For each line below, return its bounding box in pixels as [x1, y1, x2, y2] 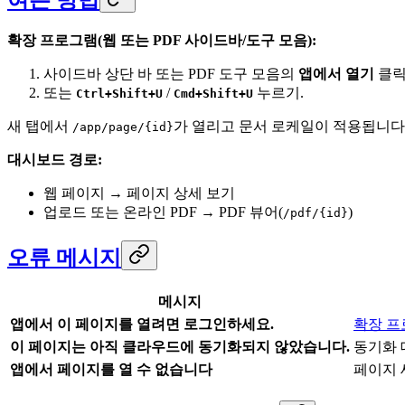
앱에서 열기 [298, 66, 374, 82]
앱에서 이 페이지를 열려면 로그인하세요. [10, 316, 274, 333]
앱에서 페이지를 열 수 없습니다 [10, 362, 212, 378]
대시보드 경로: [7, 152, 102, 168]
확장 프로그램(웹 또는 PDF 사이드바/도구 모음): [7, 33, 316, 49]
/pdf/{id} [283, 206, 348, 221]
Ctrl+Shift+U [76, 87, 163, 101]
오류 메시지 [7, 246, 121, 270]
